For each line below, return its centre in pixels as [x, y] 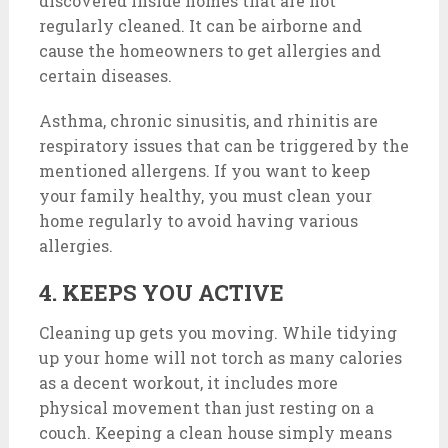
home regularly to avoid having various [198, 220]
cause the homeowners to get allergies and [209, 50]
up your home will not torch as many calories [220, 357]
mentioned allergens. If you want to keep [204, 170]
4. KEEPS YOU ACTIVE [161, 292]
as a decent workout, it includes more [188, 382]
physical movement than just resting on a [206, 407]
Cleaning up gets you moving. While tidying [217, 332]
